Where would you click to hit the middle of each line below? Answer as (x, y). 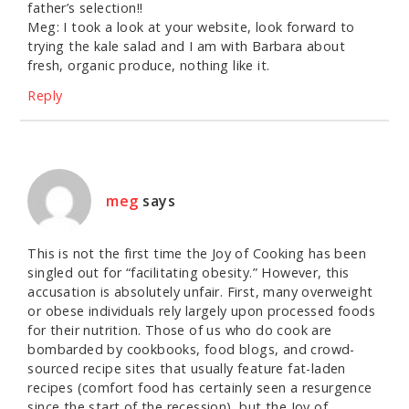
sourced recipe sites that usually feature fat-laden (187, 369)
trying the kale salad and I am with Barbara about (186, 47)
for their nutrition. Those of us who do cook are (180, 330)
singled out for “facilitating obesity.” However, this (189, 273)
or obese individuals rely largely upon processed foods (201, 311)
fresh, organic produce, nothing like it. (149, 66)
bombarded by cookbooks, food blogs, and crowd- (191, 350)
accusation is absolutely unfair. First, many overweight (200, 292)
